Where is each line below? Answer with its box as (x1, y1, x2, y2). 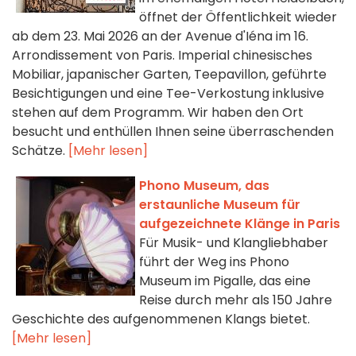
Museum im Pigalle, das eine (139, 272, 311, 291)
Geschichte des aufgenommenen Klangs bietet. (12, 310, 310, 329)
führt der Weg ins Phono (139, 253, 289, 272)
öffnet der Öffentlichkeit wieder (139, 8, 337, 27)
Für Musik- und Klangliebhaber (139, 234, 328, 253)
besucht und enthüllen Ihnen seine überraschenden (12, 122, 334, 141)
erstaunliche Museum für (139, 195, 300, 215)
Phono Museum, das (139, 176, 269, 195)
